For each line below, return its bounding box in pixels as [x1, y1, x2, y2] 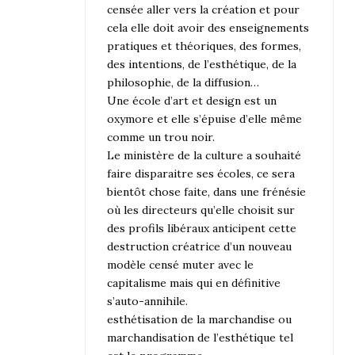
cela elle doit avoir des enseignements [107, 21, 310, 36]
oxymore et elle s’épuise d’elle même [107, 112, 303, 127]
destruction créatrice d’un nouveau [107, 239, 292, 254]
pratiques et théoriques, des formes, [107, 39, 302, 54]
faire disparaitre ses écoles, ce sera [107, 166, 296, 181]
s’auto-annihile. [107, 294, 189, 309]
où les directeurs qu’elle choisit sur [107, 203, 296, 218]
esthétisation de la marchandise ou [107, 312, 292, 327]
